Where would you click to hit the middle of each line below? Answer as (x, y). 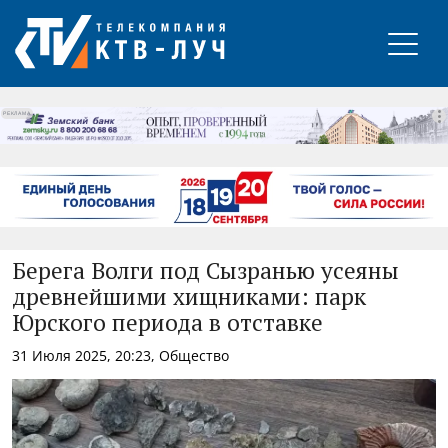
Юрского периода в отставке (167, 324)
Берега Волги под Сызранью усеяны (205, 272)
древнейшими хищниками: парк (189, 298)
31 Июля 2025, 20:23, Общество (120, 355)
